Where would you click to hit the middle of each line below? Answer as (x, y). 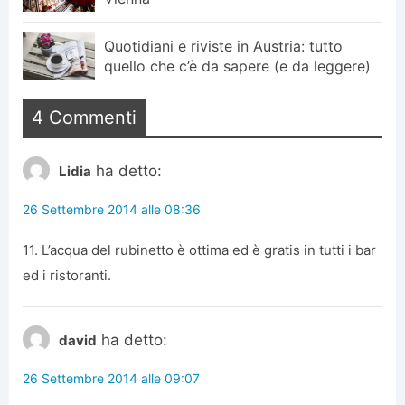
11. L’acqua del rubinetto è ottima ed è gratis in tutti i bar (199, 250)
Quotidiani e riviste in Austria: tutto (223, 46)
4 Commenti (84, 117)
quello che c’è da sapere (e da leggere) (237, 66)
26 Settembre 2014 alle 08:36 (112, 210)
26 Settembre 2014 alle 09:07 (111, 379)
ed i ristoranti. (67, 276)
